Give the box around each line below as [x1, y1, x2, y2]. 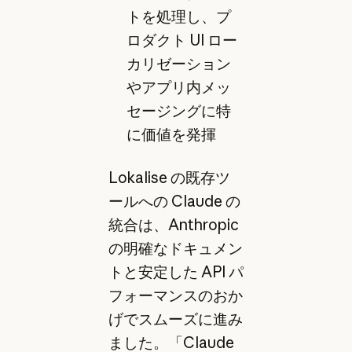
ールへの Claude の [108, 192, 240, 211]
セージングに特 [126, 101, 231, 120]
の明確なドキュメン [108, 239, 243, 258]
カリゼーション [126, 53, 231, 73]
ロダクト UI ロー [126, 30, 237, 49]
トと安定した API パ [108, 262, 244, 282]
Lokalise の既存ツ [108, 168, 230, 188]
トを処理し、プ [126, 6, 231, 26]
